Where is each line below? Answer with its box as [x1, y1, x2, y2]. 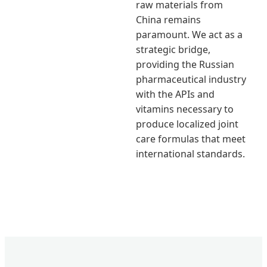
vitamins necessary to [136, 102, 234, 116]
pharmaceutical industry [136, 72, 246, 86]
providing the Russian [136, 57, 234, 71]
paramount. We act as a [136, 27, 243, 41]
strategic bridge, [136, 42, 210, 56]
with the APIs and [136, 87, 215, 101]
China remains [136, 13, 201, 26]
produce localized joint [136, 117, 238, 131]
